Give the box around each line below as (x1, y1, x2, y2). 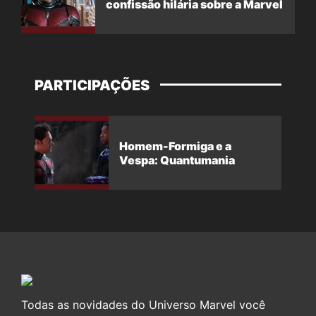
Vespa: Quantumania (119, 152, 235, 167)
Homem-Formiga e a (119, 138, 231, 153)
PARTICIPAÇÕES (35, 77, 150, 95)
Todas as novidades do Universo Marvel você (21, 298, 265, 312)
